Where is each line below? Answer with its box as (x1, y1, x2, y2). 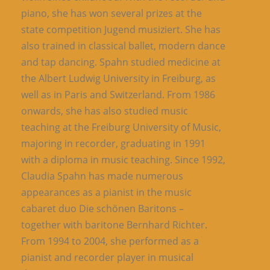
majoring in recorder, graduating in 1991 (21, 136, 206, 150)
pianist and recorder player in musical (21, 250, 193, 264)
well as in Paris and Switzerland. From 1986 (21, 87, 215, 101)
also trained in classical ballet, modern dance (21, 39, 225, 52)
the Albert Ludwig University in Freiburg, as (21, 71, 216, 85)
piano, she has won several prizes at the (21, 6, 202, 20)
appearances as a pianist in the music (21, 185, 192, 199)
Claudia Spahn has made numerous (21, 169, 183, 183)
